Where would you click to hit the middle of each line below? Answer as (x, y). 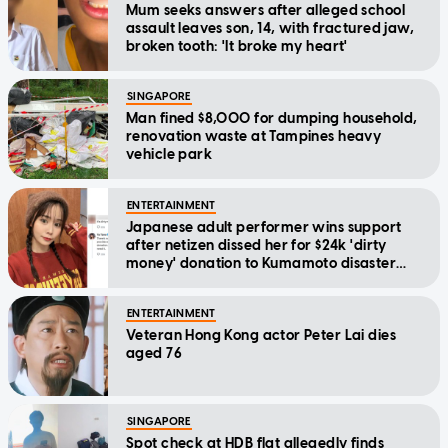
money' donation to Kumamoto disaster (261, 263)
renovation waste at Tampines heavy (254, 136)
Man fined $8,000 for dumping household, (272, 118)
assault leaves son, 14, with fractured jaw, (270, 28)
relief (144, 281)
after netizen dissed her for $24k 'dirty (256, 245)
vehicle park (169, 154)
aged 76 (154, 353)
